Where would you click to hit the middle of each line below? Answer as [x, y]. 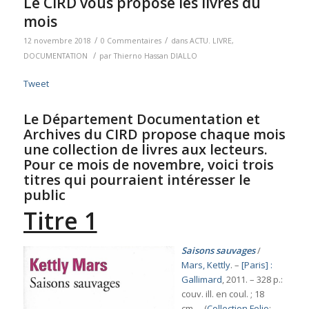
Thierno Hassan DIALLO [155, 56]
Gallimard [201, 280]
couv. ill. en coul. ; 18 [222, 294]
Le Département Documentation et [141, 119]
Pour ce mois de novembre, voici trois [148, 165]
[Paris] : [257, 265]
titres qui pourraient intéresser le [137, 180]
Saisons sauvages [218, 251]
